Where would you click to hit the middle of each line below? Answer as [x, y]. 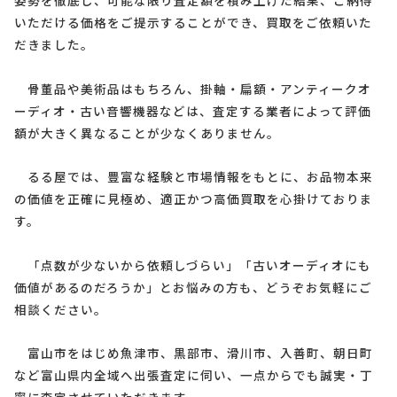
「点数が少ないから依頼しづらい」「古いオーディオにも [193, 265]
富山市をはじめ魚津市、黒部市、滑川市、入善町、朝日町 [194, 352]
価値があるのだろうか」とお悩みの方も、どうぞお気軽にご [193, 287]
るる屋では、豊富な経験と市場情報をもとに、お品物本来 [194, 176]
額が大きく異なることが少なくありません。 [147, 132]
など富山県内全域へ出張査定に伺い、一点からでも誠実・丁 [194, 374]
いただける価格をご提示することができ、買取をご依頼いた [193, 22]
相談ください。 [61, 309]
